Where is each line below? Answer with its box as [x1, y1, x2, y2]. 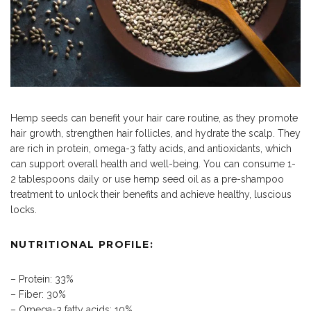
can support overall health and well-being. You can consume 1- [10, 158, 296, 170]
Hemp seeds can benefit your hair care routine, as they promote [10, 112, 298, 124]
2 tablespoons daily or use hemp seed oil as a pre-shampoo [10, 174, 284, 185]
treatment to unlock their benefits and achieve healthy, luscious [10, 189, 292, 201]
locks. [10, 204, 37, 216]
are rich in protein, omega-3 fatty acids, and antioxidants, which [10, 143, 292, 155]
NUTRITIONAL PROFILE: [10, 238, 153, 251]
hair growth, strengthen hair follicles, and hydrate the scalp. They [10, 128, 301, 140]
